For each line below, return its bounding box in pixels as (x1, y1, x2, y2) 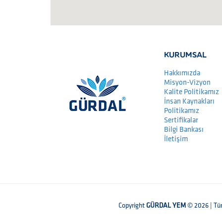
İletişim (164, 134, 188, 144)
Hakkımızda (164, 68, 200, 78)
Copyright (118, 201, 146, 210)
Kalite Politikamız (164, 87, 219, 97)
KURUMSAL (164, 50, 207, 59)
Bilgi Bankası (164, 125, 204, 134)
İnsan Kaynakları (164, 97, 215, 106)
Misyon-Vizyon (164, 78, 211, 87)
